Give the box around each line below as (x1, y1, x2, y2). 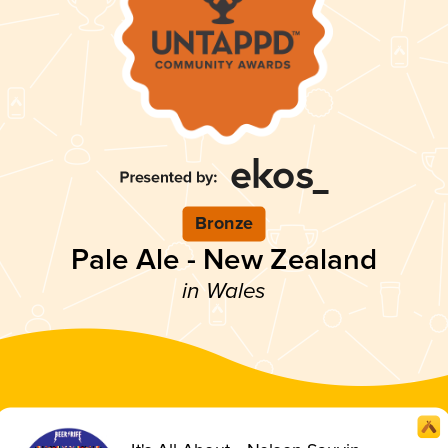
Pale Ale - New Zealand (71, 241, 377, 279)
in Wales (182, 278, 266, 306)
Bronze (195, 212, 253, 236)
